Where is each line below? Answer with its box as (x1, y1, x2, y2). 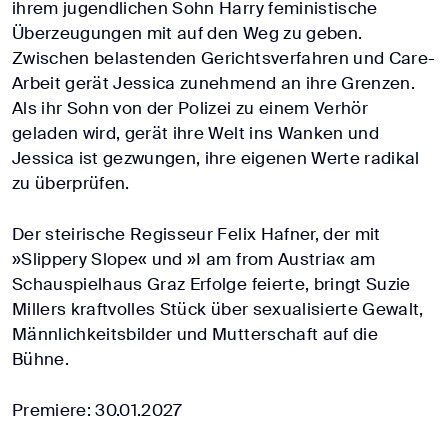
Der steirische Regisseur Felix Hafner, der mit (12, 223, 381, 246)
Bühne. (12, 348, 70, 371)
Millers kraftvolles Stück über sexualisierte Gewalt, (12, 298, 424, 321)
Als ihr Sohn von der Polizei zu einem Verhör (12, 97, 368, 120)
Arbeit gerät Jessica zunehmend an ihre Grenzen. (12, 72, 415, 95)
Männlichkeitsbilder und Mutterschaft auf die (12, 323, 378, 346)
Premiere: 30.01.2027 (12, 399, 183, 422)
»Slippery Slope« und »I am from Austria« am (12, 248, 376, 271)
